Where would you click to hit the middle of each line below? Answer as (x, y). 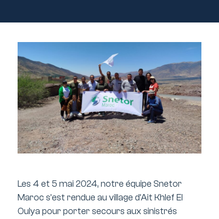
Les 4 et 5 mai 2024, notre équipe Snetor (100, 184)
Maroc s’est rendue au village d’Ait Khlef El (100, 197)
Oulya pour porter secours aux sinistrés (98, 211)
